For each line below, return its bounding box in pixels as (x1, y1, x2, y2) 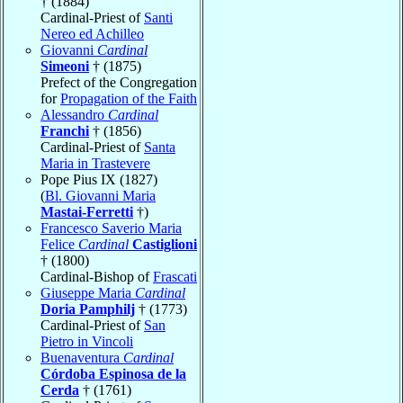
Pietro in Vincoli (40, 333, 133, 349)
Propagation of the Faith (60, 90, 197, 106)
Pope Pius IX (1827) (40, 171, 157, 187)
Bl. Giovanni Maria (45, 187, 156, 203)
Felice (40, 236, 78, 252)
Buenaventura (40, 349, 123, 365)
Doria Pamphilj (40, 300, 135, 317)
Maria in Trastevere (40, 155, 150, 171)
